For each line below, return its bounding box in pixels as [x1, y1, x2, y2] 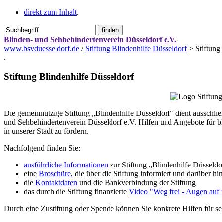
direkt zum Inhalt [24, 8, 77, 16]
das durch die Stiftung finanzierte [24, 187, 129, 196]
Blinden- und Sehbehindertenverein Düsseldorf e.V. [4, 35, 176, 44]
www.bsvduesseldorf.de [4, 44, 79, 53]
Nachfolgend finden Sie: [4, 143, 80, 152]
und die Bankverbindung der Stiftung [77, 178, 196, 187]
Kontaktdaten [35, 178, 77, 187]
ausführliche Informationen [24, 160, 108, 169]
